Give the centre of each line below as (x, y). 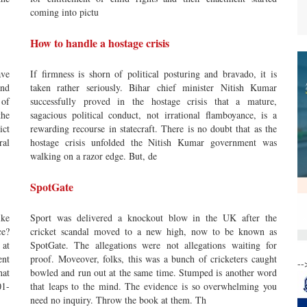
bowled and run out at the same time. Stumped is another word (153, 272)
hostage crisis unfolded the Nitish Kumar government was (153, 142)
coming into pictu (64, 12)
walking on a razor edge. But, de (94, 156)
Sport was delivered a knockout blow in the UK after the (153, 218)
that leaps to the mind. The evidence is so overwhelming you (153, 286)
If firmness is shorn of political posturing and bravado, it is (153, 74)
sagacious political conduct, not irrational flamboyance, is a (153, 115)
